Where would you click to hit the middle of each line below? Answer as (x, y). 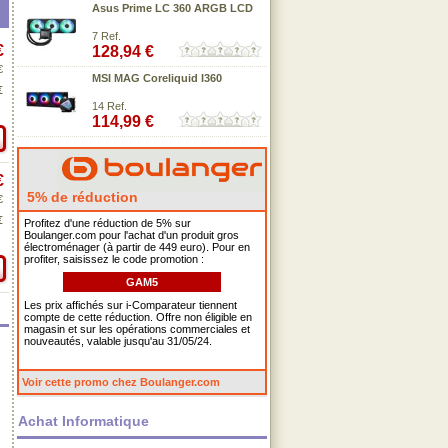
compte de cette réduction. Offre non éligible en (138, 317)
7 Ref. (106, 36)
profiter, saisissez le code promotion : (114, 259)
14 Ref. (109, 106)
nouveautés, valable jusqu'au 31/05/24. (118, 341)
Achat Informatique (83, 421)
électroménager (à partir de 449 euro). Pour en (137, 247)
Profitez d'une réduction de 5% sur (107, 223)
